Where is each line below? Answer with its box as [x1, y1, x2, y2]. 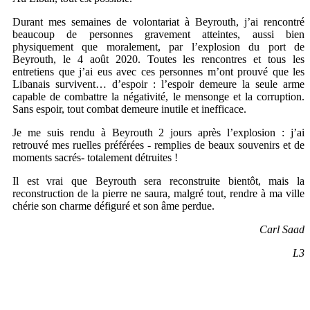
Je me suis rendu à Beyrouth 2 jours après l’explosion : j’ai [12, 127, 304, 139]
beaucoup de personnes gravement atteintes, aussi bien [12, 28, 304, 41]
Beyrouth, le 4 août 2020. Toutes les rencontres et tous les [12, 53, 304, 66]
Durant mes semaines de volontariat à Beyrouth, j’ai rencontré [12, 16, 304, 28]
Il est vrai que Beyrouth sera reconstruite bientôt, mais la [12, 175, 304, 188]
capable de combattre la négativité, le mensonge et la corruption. [12, 91, 304, 103]
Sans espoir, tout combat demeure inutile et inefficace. [12, 103, 246, 116]
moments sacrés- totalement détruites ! [12, 152, 178, 164]
